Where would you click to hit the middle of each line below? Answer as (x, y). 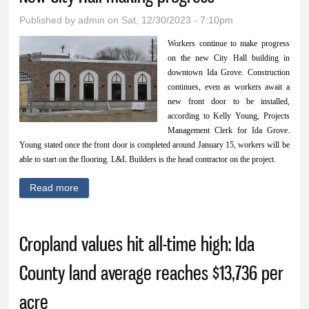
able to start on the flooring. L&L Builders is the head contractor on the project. (148, 160)
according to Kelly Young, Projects (229, 116)
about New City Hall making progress (160, 188)
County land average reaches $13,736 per (152, 273)
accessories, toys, (268, 9)
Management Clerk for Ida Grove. (229, 131)
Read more (54, 188)
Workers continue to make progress (229, 44)
